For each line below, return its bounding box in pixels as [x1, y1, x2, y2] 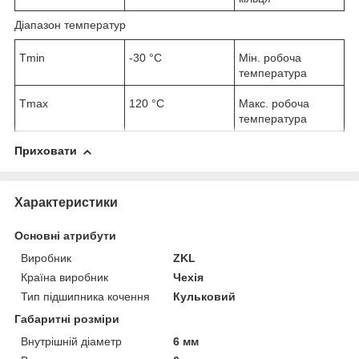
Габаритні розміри [14, 313, 119, 326]
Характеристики [14, 196, 118, 210]
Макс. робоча [239, 97, 309, 111]
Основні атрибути [14, 229, 116, 243]
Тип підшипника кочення [21, 290, 150, 304]
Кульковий [173, 290, 236, 304]
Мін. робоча [239, 51, 301, 65]
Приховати [14, 144, 77, 158]
